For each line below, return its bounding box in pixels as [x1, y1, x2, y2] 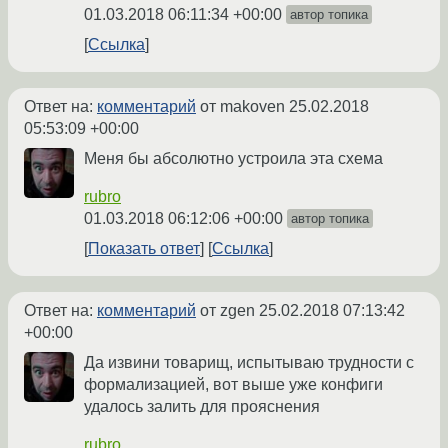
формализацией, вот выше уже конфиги [84, 376, 383, 394]
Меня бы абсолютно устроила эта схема [84, 150, 383, 168]
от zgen [196, 302, 259, 320]
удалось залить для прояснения [84, 398, 320, 416]
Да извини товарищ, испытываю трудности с [84, 354, 414, 372]
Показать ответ [88, 240, 200, 258]
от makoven [196, 98, 289, 116]
